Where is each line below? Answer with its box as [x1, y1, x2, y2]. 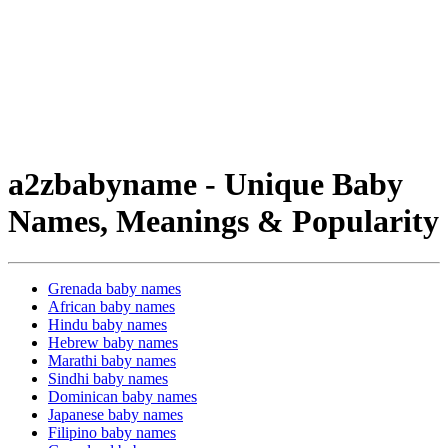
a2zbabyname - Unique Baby [8, 166, 403, 203]
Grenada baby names [48, 279, 181, 297]
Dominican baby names [48, 387, 197, 405]
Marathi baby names [48, 351, 176, 369]
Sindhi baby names [48, 369, 168, 387]
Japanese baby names [48, 405, 183, 423]
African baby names [48, 297, 175, 315]
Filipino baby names [48, 423, 176, 441]
